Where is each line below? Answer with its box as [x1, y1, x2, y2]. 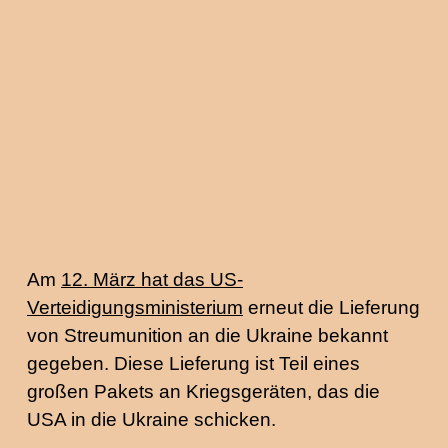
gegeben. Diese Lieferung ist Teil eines [27, 353, 360, 374]
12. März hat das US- [61, 269, 243, 290]
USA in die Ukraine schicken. [27, 409, 276, 430]
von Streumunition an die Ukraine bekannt [27, 325, 388, 346]
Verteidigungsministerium [27, 297, 243, 318]
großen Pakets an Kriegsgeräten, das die [27, 381, 380, 402]
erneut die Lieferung [243, 297, 420, 318]
